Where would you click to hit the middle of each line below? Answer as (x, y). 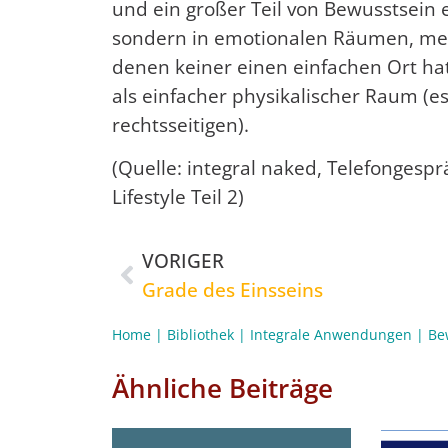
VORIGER (183, 260)
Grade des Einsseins (232, 289)
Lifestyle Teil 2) (178, 197)
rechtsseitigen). (180, 124)
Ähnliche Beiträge (222, 388)
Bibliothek (200, 334)
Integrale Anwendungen (331, 334)
